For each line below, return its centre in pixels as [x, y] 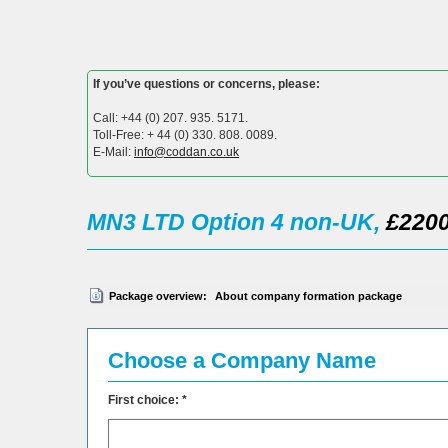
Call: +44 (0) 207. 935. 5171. [170, 117]
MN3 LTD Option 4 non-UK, [236, 221]
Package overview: [158, 295]
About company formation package [307, 295]
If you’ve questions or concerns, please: [206, 83]
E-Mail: [113, 151]
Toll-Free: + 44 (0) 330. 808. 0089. [185, 134]
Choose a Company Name [242, 360]
